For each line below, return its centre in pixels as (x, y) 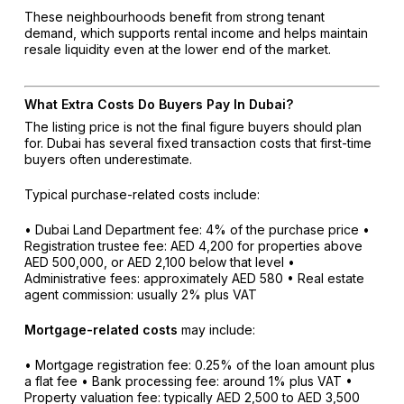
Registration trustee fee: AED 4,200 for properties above (193, 246)
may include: (216, 330)
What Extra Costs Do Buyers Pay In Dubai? (158, 105)
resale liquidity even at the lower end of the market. (177, 50)
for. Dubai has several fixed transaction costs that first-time (197, 143)
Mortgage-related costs (101, 330)
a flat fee (50, 381)
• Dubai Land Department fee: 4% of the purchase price (191, 230)
